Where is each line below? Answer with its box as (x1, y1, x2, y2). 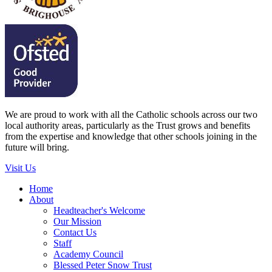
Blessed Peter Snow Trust (53, 259, 152, 270)
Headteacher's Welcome (53, 205, 145, 216)
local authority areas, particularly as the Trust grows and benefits (5, 120, 250, 131)
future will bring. (5, 141, 69, 152)
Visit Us (5, 162, 36, 173)
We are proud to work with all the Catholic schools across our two (5, 109, 257, 120)
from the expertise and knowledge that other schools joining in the (5, 131, 257, 141)
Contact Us (53, 226, 97, 237)
